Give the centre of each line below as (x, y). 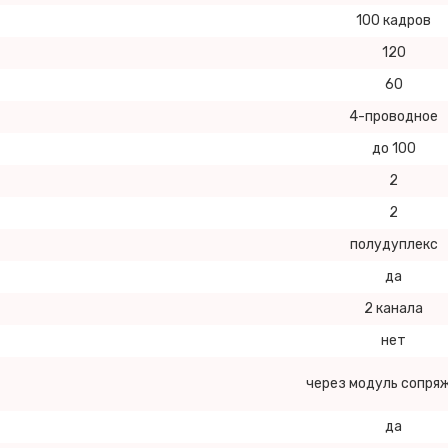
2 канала (393, 308)
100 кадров (393, 20)
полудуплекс (393, 244)
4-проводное (393, 116)
